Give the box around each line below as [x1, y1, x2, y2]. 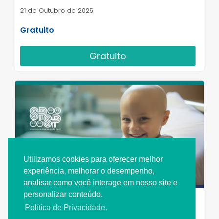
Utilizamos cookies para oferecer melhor [23, 155, 163, 164]
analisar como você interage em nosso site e [23, 178, 177, 187]
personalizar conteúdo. [23, 190, 103, 199]
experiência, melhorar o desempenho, [23, 167, 154, 175]
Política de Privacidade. [25, 203, 108, 212]
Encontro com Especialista [20, 194, 110, 204]
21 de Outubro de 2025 [20, 6, 93, 16]
